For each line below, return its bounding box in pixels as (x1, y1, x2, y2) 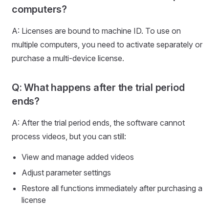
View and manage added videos (22, 152, 134, 162)
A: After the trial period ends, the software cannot (12, 118, 185, 128)
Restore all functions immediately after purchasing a (22, 183, 202, 193)
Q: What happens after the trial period (12, 82, 185, 93)
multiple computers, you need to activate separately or (12, 40, 202, 49)
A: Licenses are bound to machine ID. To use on (12, 26, 181, 36)
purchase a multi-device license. (12, 53, 124, 63)
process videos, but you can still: (12, 131, 126, 141)
